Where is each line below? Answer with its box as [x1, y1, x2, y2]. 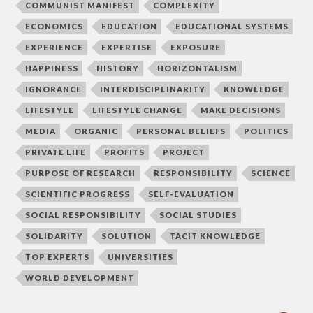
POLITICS [244, 126, 289, 136]
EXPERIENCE [25, 43, 84, 52]
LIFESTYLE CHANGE [92, 105, 183, 115]
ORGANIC [74, 126, 119, 136]
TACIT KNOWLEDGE [170, 231, 261, 241]
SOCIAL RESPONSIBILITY [25, 210, 142, 220]
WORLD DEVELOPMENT [25, 273, 135, 283]
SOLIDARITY [25, 231, 84, 241]
